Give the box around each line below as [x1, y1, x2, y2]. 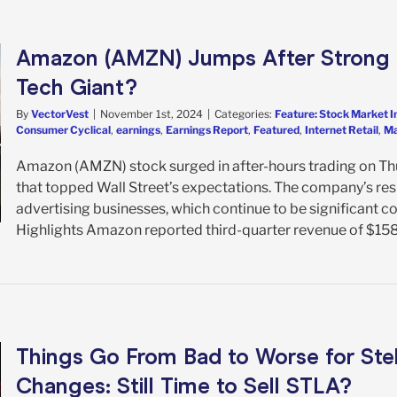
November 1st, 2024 [100, 106, 203, 121]
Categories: [214, 106, 275, 121]
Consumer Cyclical [16, 122, 111, 136]
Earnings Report [166, 122, 248, 136]
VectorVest [31, 106, 89, 121]
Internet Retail [305, 122, 378, 136]
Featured [253, 122, 300, 136]
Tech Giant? [16, 74, 137, 100]
